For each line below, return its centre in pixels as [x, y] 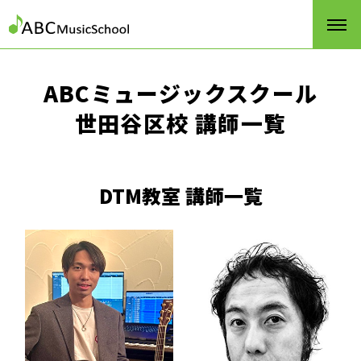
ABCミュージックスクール [180, 93]
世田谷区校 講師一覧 [180, 122]
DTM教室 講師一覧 [180, 195]
